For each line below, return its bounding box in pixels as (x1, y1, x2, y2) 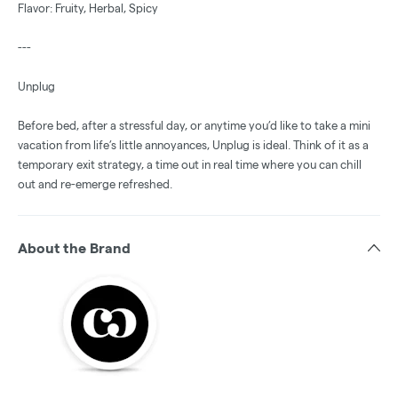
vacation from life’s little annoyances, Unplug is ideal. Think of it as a (18, 139, 369, 152)
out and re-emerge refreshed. (18, 178, 172, 191)
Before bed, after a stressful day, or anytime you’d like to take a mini (18, 119, 370, 132)
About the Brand (18, 241, 131, 257)
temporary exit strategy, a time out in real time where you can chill (18, 158, 362, 171)
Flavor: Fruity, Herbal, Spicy (18, 2, 158, 15)
